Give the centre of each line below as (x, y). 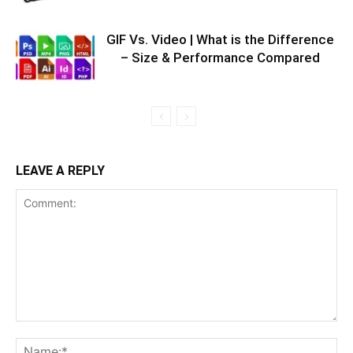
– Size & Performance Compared (220, 57)
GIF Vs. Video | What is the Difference (220, 39)
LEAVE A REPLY (60, 170)
